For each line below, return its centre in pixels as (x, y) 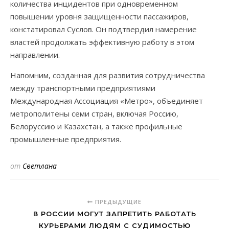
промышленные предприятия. (66, 139)
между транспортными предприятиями (83, 88)
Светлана (40, 166)
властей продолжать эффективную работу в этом (102, 42)
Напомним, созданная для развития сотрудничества (108, 75)
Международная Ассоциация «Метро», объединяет (107, 101)
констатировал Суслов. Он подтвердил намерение (104, 29)
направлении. (35, 55)
